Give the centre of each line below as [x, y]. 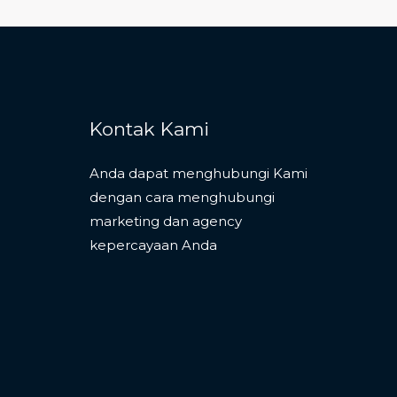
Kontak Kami [149, 128]
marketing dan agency [166, 221]
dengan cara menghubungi [182, 197]
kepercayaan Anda [153, 245]
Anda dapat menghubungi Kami [198, 173]
